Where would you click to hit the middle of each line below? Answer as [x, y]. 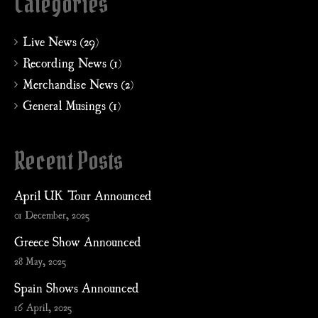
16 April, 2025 [43, 307]
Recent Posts [68, 161]
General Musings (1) [72, 105]
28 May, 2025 [40, 261]
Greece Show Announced [78, 241]
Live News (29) [61, 41]
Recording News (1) [72, 62]
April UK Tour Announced [83, 195]
